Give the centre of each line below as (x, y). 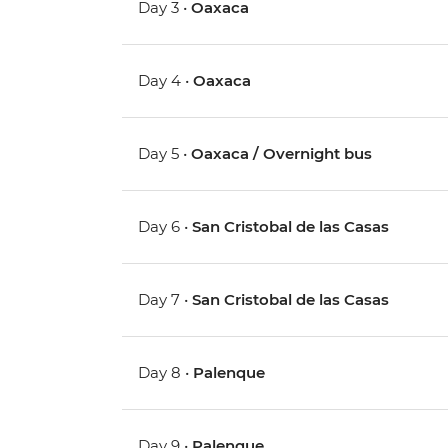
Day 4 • (166, 81)
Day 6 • (165, 227)
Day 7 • (165, 300)
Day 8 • (166, 373)
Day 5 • (165, 154)
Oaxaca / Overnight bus (282, 154)
